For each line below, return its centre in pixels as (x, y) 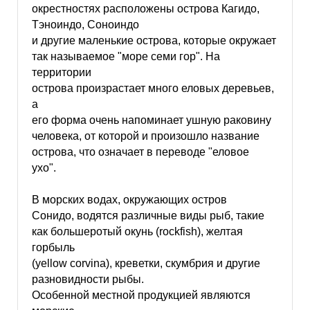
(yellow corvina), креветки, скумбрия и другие (146, 263)
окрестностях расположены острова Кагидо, (145, 9)
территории (61, 72)
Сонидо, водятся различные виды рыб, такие (148, 216)
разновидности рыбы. (88, 279)
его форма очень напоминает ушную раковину (151, 120)
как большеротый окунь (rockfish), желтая (137, 231)
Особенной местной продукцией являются (141, 295)
